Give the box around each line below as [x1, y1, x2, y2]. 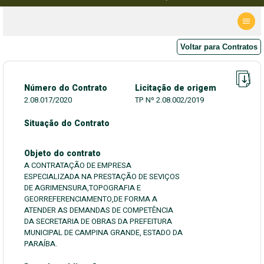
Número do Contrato [24, 82, 107, 94]
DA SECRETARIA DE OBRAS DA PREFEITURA [24, 216, 172, 227]
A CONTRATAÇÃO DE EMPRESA [24, 160, 131, 171]
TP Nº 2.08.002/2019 [135, 94, 204, 105]
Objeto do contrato [24, 147, 101, 160]
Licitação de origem [135, 82, 216, 94]
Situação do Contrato [24, 117, 110, 130]
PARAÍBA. [24, 238, 57, 249]
